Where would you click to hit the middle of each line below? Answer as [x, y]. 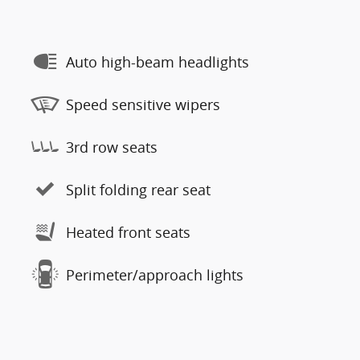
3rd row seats [112, 147]
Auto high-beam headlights [157, 61]
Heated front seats [128, 232]
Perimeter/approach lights [155, 274]
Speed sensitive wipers [143, 104]
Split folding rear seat [138, 189]
